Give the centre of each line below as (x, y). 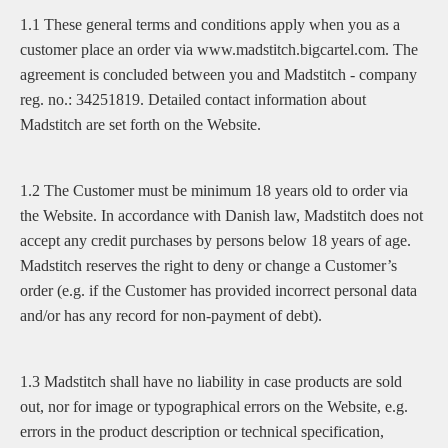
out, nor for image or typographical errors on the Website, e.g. (214, 406)
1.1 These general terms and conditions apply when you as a (210, 24)
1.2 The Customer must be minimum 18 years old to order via (214, 190)
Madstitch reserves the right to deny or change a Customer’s (208, 265)
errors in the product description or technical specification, (202, 431)
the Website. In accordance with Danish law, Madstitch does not (221, 215)
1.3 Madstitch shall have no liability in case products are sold (211, 381)
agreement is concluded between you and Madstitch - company (218, 74)
